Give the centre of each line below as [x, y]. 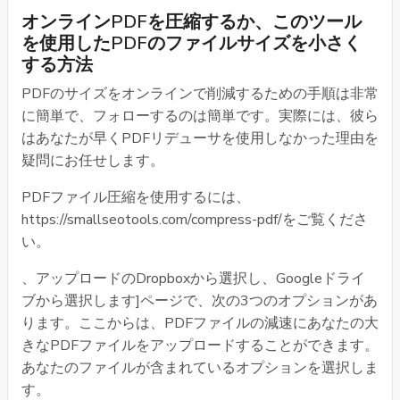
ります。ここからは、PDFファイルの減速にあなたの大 [200, 323]
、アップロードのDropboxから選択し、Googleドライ [193, 278]
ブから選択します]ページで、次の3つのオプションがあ [200, 300]
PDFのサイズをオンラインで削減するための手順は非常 [200, 93]
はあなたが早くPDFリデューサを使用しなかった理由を [200, 138]
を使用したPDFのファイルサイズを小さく [192, 43]
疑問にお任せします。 [93, 160]
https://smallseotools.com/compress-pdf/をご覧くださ [195, 219]
